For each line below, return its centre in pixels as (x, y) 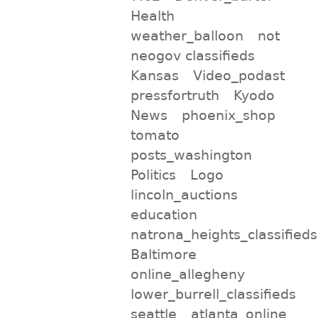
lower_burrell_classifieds (213, 294)
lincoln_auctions (184, 194)
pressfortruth (175, 95)
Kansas (154, 75)
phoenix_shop (229, 115)
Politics (153, 174)
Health (152, 15)
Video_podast (239, 75)
